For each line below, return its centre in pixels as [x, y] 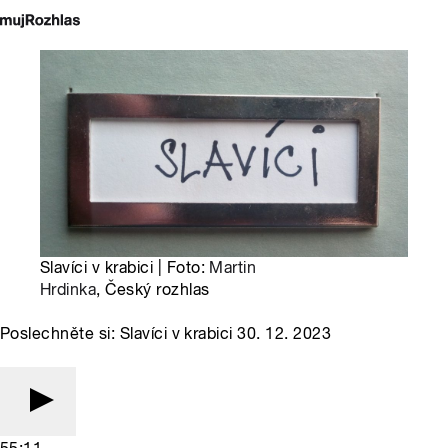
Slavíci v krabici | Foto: [125, 268]
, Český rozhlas [153, 290]
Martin [233, 268]
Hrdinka [68, 290]
